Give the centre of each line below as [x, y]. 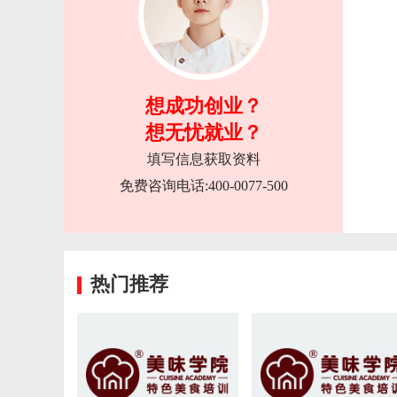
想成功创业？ [203, 106]
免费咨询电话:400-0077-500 [203, 186]
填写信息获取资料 [203, 159]
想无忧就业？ [203, 132]
